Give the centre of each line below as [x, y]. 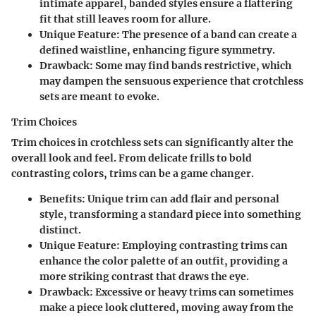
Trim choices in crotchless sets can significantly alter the [152, 143]
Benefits [61, 199]
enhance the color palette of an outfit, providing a [164, 261]
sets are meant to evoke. [99, 97]
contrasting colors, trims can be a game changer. [133, 174]
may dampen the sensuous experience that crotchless [171, 81]
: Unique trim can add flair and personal [181, 199]
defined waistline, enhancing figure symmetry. [157, 50]
